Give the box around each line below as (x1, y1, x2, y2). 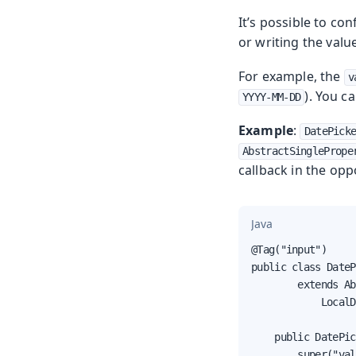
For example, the (238, 68, 344, 86)
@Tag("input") (251, 243, 327, 257)
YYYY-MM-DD (242, 91, 301, 104)
